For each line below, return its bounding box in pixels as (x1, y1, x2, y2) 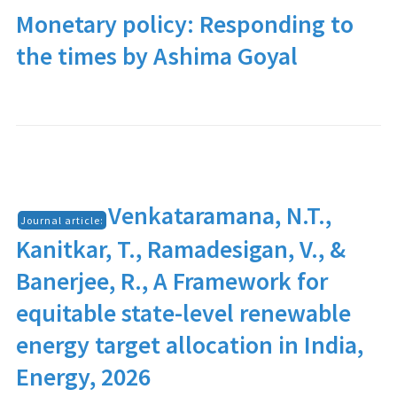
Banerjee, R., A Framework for (15, 265, 328, 297)
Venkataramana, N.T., (107, 199, 331, 231)
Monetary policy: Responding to (15, 8, 354, 40)
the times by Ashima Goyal (15, 40, 298, 72)
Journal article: (19, 214, 104, 227)
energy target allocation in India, (15, 329, 363, 361)
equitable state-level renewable (15, 297, 351, 329)
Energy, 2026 (15, 361, 151, 393)
